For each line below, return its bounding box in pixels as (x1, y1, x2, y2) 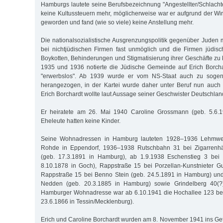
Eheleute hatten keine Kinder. (41, 117, 120, 124)
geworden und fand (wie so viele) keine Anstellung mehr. (41, 18, 194, 26)
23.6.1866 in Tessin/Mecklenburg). (41, 198, 134, 205)
